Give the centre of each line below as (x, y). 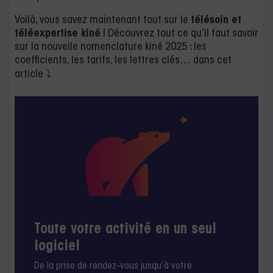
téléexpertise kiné (58, 34)
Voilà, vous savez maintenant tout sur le (103, 20)
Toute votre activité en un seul (125, 230)
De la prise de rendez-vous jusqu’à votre (113, 266)
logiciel (57, 247)
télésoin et (216, 20)
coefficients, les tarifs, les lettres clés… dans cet (123, 61)
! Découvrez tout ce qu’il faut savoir (179, 34)
